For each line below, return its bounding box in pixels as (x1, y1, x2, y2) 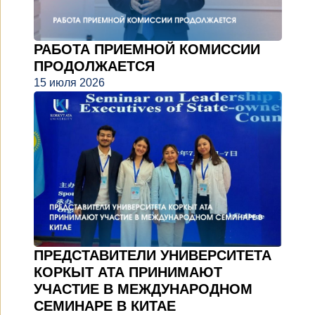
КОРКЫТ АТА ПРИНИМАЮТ (34, 264, 222, 281)
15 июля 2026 (34, 77, 105, 89)
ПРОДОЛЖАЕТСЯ (34, 58, 155, 75)
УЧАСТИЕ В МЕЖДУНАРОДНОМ (34, 281, 252, 297)
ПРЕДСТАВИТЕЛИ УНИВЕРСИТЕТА (34, 247, 271, 264)
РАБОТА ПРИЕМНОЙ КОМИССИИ (34, 41, 260, 58)
